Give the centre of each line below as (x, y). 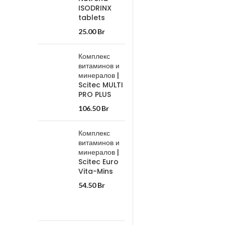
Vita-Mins (96, 171)
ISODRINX (95, 8)
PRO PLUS (95, 94)
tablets (92, 18)
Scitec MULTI (101, 85)
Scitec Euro (98, 162)
